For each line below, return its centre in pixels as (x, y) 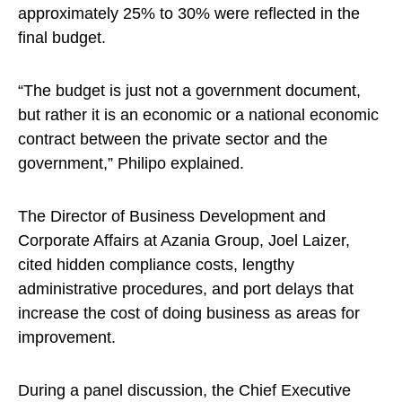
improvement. (67, 338)
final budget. (62, 38)
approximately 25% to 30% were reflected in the (189, 14)
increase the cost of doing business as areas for (189, 314)
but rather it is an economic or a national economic (198, 115)
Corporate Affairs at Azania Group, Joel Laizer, (184, 241)
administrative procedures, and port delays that (186, 289)
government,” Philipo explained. (131, 164)
